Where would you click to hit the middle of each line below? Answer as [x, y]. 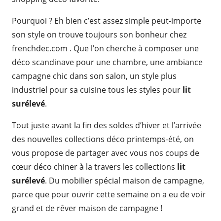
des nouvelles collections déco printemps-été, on [103, 139]
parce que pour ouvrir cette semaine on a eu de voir [109, 194]
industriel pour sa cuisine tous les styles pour [97, 90]
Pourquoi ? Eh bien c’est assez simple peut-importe [107, 21]
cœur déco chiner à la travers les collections [94, 167]
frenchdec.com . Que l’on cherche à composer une [105, 48]
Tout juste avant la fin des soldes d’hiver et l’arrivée [107, 125]
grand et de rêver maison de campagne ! [87, 208]
